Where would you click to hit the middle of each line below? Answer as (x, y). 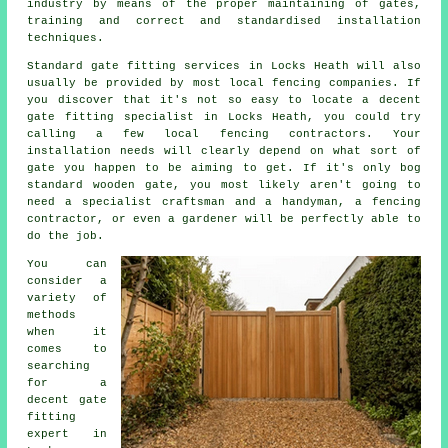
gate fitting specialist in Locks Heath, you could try (224, 117)
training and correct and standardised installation (224, 21)
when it (67, 332)
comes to (67, 349)
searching (59, 366)
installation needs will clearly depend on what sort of (224, 151)
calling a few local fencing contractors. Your (224, 134)
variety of (67, 298)
